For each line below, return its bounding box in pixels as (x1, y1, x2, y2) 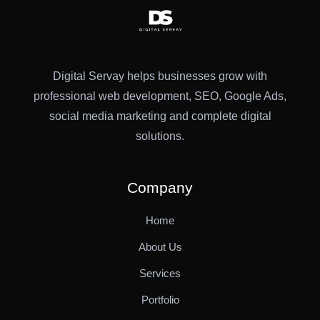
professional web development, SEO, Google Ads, (34, 89, 286, 102)
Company (127, 179, 193, 196)
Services (139, 266, 181, 279)
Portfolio (141, 293, 179, 306)
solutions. (136, 129, 184, 142)
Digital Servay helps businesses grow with (53, 69, 267, 82)
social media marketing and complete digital (49, 109, 271, 122)
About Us (138, 240, 182, 253)
